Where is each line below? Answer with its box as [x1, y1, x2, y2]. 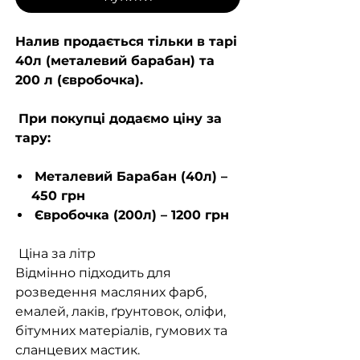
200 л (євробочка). [15, 72, 143, 88]
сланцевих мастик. [15, 342, 140, 358]
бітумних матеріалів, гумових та [15, 323, 227, 339]
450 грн [31, 188, 85, 204]
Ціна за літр [15, 246, 96, 262]
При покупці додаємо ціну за [18, 111, 222, 127]
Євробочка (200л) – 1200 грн [35, 207, 229, 223]
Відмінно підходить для [15, 265, 171, 281]
